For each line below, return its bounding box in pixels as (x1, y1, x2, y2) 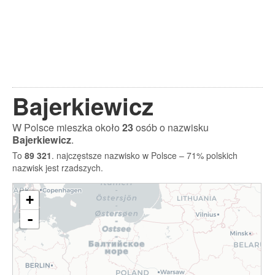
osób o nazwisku (133, 120, 209, 134)
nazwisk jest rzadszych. (12, 161, 103, 174)
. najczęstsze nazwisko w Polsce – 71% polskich (52, 149, 238, 161)
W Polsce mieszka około (12, 120, 122, 134)
